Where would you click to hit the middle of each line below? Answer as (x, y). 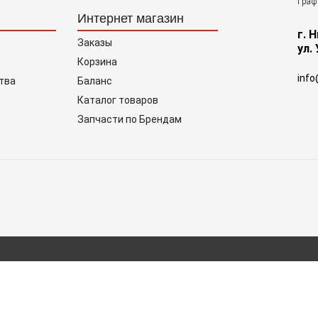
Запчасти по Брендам (130, 119)
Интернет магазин (131, 18)
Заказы (95, 42)
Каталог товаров (118, 100)
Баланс (95, 81)
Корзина (97, 61)
